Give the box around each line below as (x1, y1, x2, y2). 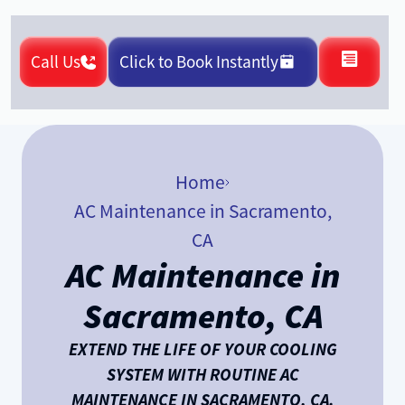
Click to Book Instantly (119, 51, 279, 73)
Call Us (31, 51, 81, 73)
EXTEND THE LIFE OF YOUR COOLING (68, 337, 337, 360)
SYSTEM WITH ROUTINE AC (106, 363, 299, 385)
